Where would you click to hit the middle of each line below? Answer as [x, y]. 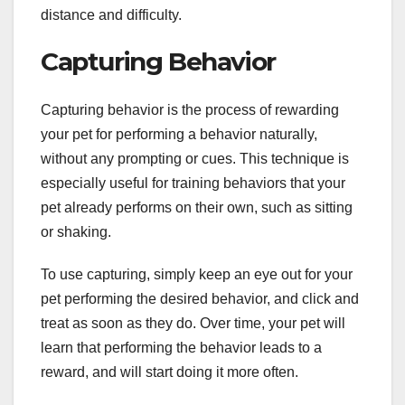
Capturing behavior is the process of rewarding [190, 110]
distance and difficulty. [111, 14]
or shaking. [76, 232]
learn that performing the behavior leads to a [181, 348]
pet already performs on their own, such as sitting [197, 208]
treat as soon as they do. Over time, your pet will [193, 324]
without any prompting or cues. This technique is [195, 159]
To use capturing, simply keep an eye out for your [197, 275]
